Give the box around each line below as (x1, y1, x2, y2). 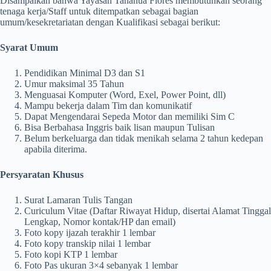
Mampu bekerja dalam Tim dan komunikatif (24, 100, 192, 111)
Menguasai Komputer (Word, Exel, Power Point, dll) (24, 90, 226, 100)
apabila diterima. (24, 144, 87, 154)
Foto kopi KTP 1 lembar (24, 249, 117, 260)
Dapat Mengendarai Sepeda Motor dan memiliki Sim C (24, 111, 235, 122)
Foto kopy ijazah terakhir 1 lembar (24, 227, 155, 238)
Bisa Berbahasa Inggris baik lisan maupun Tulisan (24, 122, 215, 132)
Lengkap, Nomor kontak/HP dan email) (24, 217, 175, 227)
